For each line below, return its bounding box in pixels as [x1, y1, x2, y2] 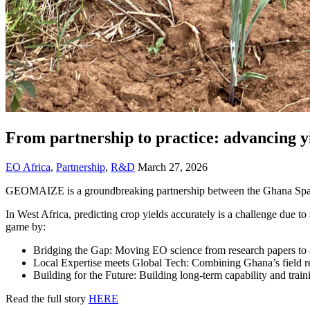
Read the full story [6, 292, 89, 304]
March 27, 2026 [138, 161, 208, 173]
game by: [6, 220, 46, 232]
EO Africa [6, 161, 51, 173]
